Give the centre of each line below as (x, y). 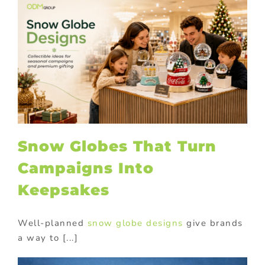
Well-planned (53, 223)
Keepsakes (64, 190)
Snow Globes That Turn (117, 146)
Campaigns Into (86, 168)
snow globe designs (135, 223)
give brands (213, 223)
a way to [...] (48, 238)
